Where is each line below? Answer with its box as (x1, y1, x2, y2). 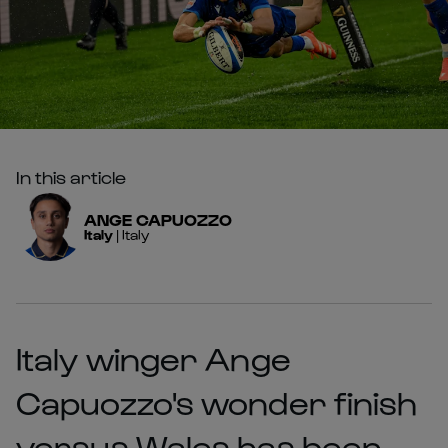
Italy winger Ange (16, 337, 291, 377)
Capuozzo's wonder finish (16, 381, 418, 421)
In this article (16, 165, 126, 187)
